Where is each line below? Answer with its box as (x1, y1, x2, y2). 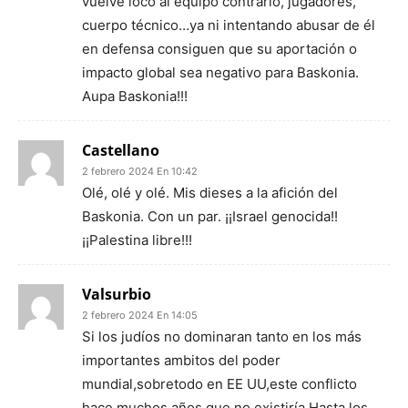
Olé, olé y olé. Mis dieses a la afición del (82, 184, 338, 201)
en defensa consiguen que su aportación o (82, 40, 357, 57)
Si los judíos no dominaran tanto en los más (82, 328, 362, 345)
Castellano (82, 140, 159, 160)
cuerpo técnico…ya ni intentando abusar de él (82, 16, 375, 34)
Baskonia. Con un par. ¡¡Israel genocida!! (82, 208, 338, 225)
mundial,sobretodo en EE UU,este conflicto (82, 375, 357, 393)
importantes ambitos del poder (82, 352, 280, 369)
